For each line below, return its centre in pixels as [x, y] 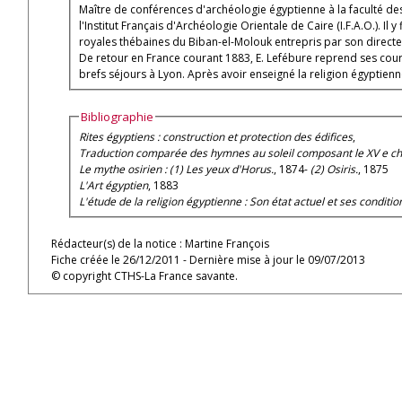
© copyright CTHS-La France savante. [144, 276]
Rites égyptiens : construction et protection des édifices [216, 136]
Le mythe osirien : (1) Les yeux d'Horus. [177, 169]
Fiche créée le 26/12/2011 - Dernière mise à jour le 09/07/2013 [208, 260]
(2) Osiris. [335, 169]
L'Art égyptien [114, 185]
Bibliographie [118, 117]
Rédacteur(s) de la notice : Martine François [160, 244]
